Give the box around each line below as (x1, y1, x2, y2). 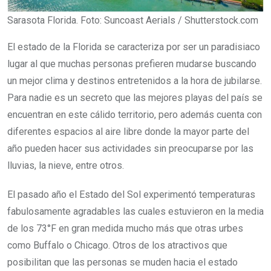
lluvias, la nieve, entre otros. (7, 160, 124, 171)
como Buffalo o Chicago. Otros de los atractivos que (7, 240, 227, 251)
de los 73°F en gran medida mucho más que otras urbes (7, 223, 243, 234)
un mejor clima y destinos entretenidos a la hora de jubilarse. (7, 75, 262, 87)
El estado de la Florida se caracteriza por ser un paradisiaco (7, 41, 260, 53)
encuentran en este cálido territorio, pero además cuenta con (7, 109, 262, 120)
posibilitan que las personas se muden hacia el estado (7, 256, 238, 268)
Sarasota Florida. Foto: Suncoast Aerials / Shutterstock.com (7, 15, 258, 26)
